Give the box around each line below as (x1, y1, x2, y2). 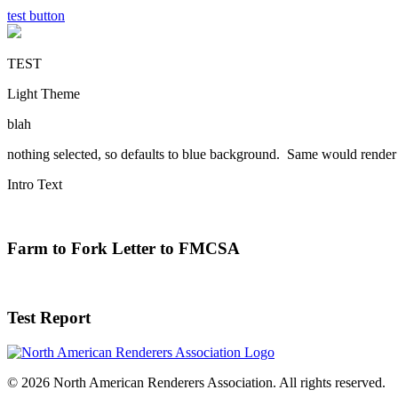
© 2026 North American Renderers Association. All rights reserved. (7, 374, 386, 390)
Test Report (7, 307, 91, 327)
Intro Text (7, 176, 62, 192)
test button (7, 7, 65, 23)
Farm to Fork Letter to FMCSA (7, 239, 240, 259)
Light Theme (7, 85, 80, 101)
